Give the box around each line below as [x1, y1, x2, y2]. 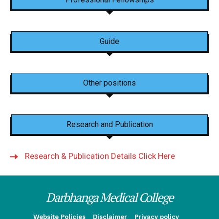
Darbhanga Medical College [46, 189, 173, 205]
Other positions [83, 78, 136, 88]
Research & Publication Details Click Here [25, 151, 175, 161]
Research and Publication [66, 120, 153, 129]
